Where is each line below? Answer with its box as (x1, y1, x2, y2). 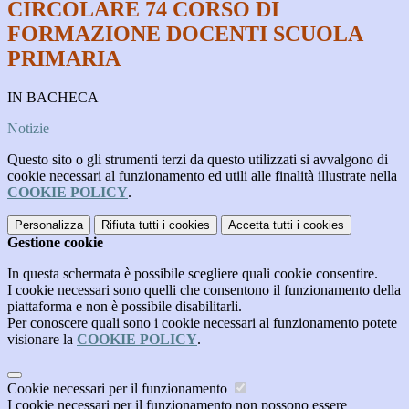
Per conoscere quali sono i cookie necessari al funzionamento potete (7, 315, 397, 331)
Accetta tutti (228, 218, 293, 233)
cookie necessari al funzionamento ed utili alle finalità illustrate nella (7, 168, 397, 184)
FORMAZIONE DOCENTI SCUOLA (7, 22, 362, 47)
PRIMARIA (7, 47, 121, 71)
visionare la (7, 331, 77, 348)
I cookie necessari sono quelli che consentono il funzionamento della (7, 282, 401, 299)
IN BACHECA (7, 89, 102, 106)
